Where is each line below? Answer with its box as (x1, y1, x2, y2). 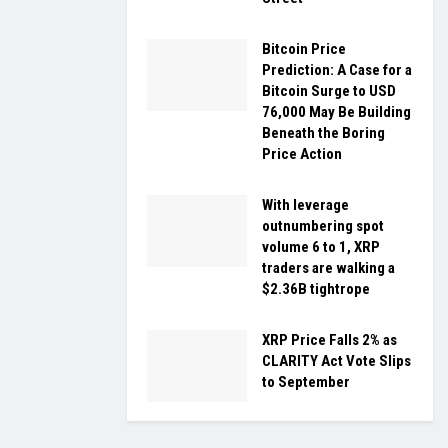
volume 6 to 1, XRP (262, 238, 380, 257)
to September (262, 373, 350, 392)
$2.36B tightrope (262, 280, 370, 299)
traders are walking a (262, 259, 395, 278)
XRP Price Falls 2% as (262, 331, 397, 350)
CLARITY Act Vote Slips (262, 352, 411, 371)
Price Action (262, 145, 342, 164)
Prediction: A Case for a (262, 61, 412, 80)
